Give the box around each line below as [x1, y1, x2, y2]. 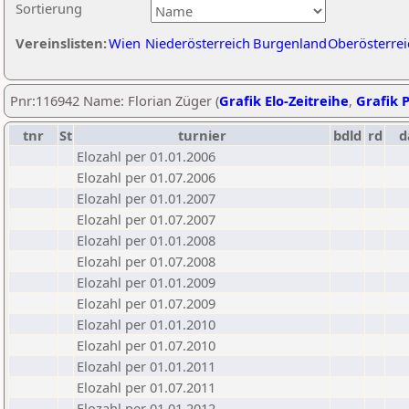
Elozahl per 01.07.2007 [77, 210, 215, 228]
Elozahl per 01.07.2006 [77, 168, 215, 186]
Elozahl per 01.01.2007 [77, 189, 215, 207]
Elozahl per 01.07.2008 [77, 252, 215, 270]
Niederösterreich [145, 34, 250, 52]
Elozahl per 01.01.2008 [77, 231, 215, 249]
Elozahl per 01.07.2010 [77, 336, 215, 354]
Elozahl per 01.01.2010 [77, 315, 215, 333]
